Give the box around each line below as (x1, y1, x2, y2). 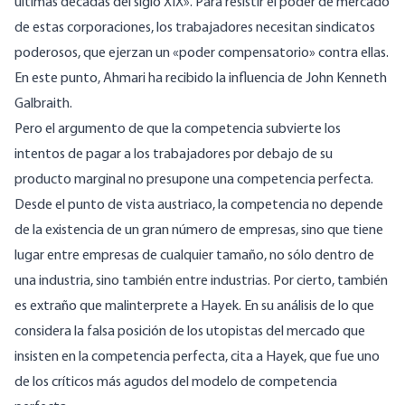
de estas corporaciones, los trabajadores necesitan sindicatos (14, 21, 375, 36)
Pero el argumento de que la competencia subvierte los (14, 122, 341, 137)
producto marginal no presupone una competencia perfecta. (14, 173, 373, 188)
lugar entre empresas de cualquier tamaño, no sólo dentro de (14, 249, 374, 264)
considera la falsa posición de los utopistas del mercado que (14, 325, 365, 340)
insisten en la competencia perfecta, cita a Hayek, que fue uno (14, 350, 380, 365)
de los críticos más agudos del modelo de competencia (14, 375, 337, 391)
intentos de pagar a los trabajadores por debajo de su (14, 147, 333, 163)
